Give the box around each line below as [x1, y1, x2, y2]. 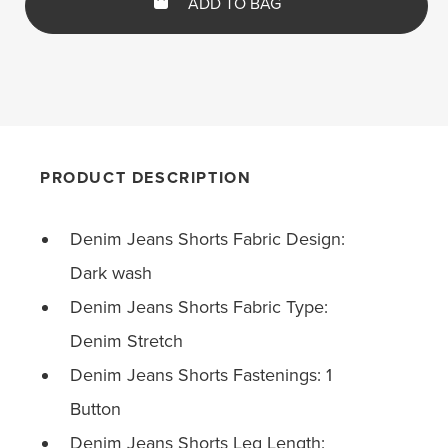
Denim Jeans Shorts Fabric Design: [70, 228, 345, 250]
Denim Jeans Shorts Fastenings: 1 [70, 364, 332, 386]
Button [70, 398, 121, 420]
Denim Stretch [70, 330, 183, 352]
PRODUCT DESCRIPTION [40, 168, 252, 188]
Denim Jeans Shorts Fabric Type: [70, 296, 328, 318]
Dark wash [70, 262, 152, 284]
